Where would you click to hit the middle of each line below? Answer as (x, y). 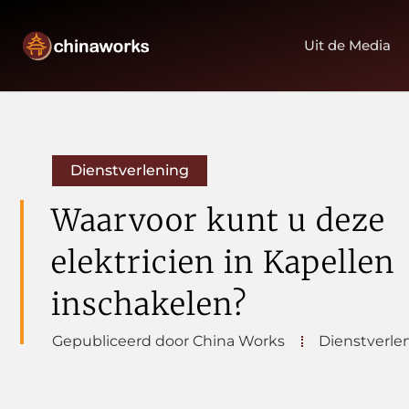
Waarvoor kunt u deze (218, 220)
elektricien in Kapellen (223, 262)
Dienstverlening (130, 170)
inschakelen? (149, 304)
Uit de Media (348, 45)
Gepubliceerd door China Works (168, 341)
